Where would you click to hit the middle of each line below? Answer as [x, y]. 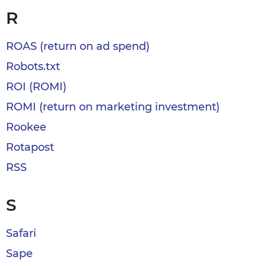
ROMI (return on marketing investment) [113, 107]
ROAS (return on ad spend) [78, 46]
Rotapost [30, 147]
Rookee [26, 127]
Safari [21, 233]
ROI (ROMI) [36, 87]
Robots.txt [33, 66]
